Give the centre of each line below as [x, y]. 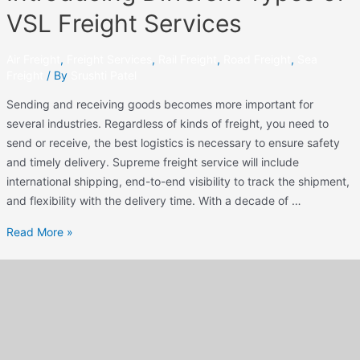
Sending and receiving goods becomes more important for [160, 104]
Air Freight [33, 59]
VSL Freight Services [124, 23]
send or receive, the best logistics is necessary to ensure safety [173, 142]
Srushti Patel [103, 75]
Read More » [39, 232]
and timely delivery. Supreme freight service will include [152, 162]
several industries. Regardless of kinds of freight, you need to [167, 123]
